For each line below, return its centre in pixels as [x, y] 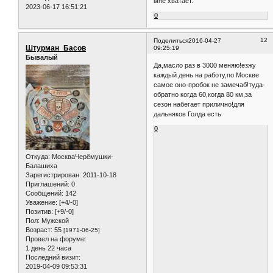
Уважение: [41, 203]
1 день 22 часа [48, 248]
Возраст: [39, 230]
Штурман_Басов [56, 48]
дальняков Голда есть [188, 114]
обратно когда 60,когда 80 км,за [203, 95]
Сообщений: [44, 193]
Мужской [54, 221]
